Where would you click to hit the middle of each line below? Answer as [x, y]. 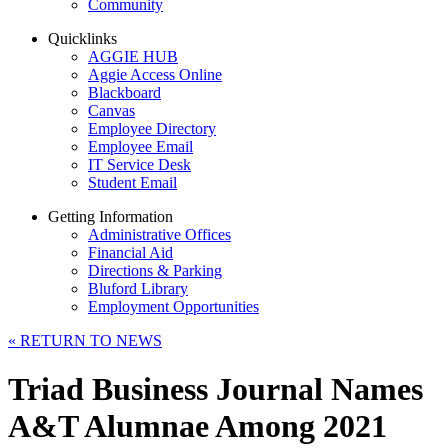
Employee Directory [152, 128]
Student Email [132, 182]
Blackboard [124, 92]
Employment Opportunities [173, 306]
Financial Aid [130, 252]
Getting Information [110, 216]
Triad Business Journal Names [215, 389]
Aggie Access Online [155, 74]
